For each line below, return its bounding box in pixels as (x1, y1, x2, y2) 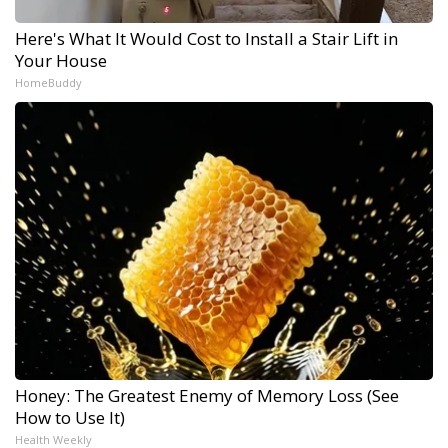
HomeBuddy (15, 75, 82, 91)
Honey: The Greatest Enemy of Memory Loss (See (15, 384, 399, 408)
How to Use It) (15, 406, 125, 430)
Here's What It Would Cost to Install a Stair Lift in (15, 27, 398, 51)
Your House (15, 49, 107, 73)
